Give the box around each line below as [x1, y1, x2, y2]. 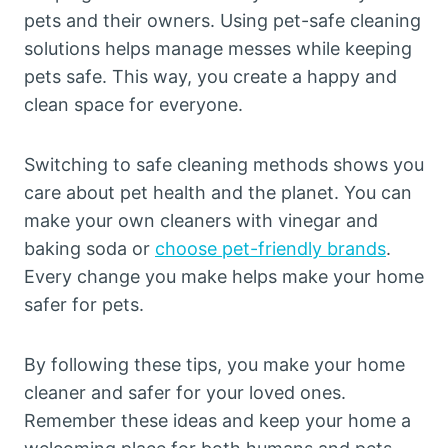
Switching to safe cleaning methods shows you [24, 154, 424, 175]
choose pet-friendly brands [155, 238, 386, 259]
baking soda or [24, 238, 155, 259]
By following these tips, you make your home [24, 354, 405, 375]
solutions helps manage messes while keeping [24, 38, 412, 59]
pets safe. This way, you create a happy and [24, 66, 397, 87]
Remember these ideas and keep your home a [24, 410, 411, 431]
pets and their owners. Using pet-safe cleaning [24, 10, 421, 31]
